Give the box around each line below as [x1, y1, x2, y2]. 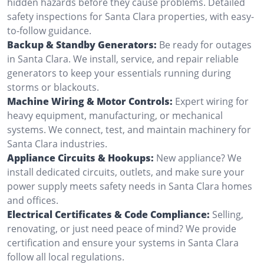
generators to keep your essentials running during [7, 66, 231, 80]
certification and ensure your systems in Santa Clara [7, 236, 239, 249]
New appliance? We [156, 151, 242, 164]
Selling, [212, 207, 243, 221]
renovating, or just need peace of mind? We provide [7, 222, 236, 235]
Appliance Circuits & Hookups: [7, 151, 154, 164]
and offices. [7, 193, 58, 207]
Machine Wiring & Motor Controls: [7, 94, 173, 108]
